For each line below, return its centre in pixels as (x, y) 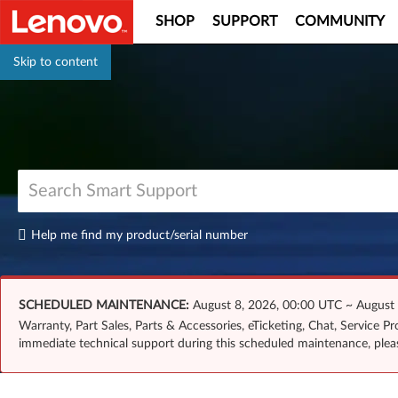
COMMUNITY (340, 21)
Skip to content (56, 62)
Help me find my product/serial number (139, 235)
